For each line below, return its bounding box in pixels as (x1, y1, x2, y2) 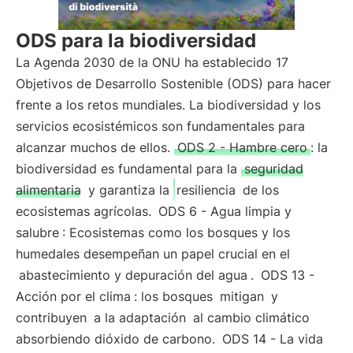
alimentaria (16, 182, 81, 198)
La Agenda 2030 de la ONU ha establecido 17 (16, 54, 288, 70)
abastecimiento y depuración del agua (19, 267, 247, 283)
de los (239, 182, 279, 198)
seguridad (244, 161, 303, 176)
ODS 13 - (261, 267, 314, 283)
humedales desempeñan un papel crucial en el (16, 246, 290, 262)
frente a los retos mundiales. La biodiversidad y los (16, 97, 321, 113)
